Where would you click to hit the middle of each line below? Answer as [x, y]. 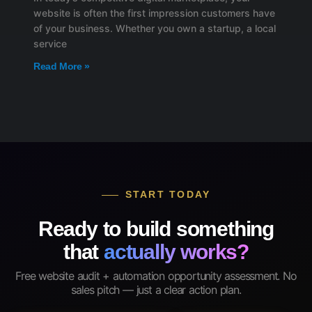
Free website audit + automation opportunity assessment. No [156, 275]
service [50, 43]
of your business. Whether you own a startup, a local [155, 28]
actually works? [176, 251]
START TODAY [168, 194]
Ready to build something [156, 228]
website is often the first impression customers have [154, 13]
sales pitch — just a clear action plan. [156, 289]
